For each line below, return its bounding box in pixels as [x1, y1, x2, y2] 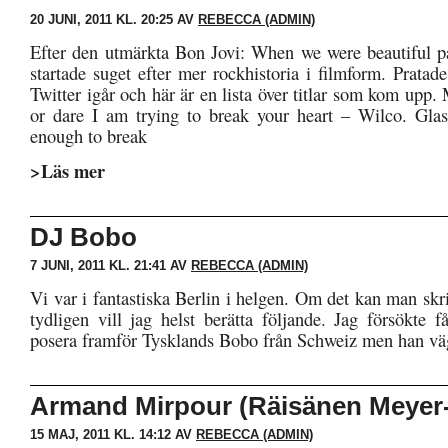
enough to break [30, 123, 147, 148]
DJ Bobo [30, 222, 137, 252]
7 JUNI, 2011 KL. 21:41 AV [30, 258, 191, 273]
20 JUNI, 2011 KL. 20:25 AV [30, 12, 198, 27]
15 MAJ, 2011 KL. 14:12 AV [30, 427, 196, 442]
